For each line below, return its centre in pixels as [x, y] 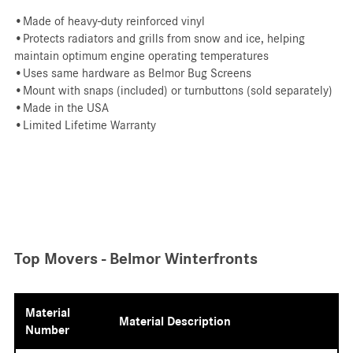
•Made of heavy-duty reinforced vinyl [109, 21]
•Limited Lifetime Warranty [85, 125]
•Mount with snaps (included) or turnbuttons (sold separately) [173, 90]
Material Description [175, 321]
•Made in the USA [61, 108]
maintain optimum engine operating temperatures [141, 56]
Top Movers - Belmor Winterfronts [136, 258]
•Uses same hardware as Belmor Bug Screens [132, 73]
